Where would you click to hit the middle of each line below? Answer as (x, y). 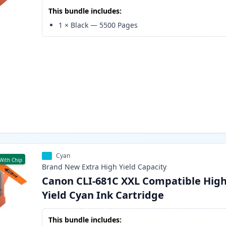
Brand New (61, 167)
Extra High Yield (109, 167)
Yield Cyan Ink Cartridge (103, 195)
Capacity (152, 167)
